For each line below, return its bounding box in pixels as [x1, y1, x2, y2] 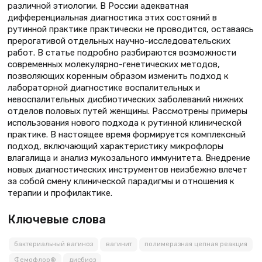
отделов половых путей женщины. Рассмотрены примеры [8, 105, 247, 116]
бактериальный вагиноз [13, 240, 93, 249]
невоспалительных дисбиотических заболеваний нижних [8, 94, 243, 105]
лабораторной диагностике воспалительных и [8, 82, 200, 93]
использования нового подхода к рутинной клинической [8, 117, 242, 128]
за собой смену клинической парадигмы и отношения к [8, 175, 235, 187]
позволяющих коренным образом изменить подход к [8, 70, 229, 81]
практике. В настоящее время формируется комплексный [8, 129, 246, 140]
